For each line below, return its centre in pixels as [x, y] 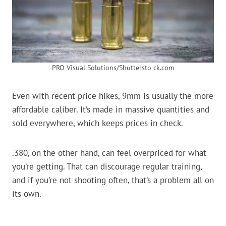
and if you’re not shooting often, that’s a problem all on [113, 180]
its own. [27, 194]
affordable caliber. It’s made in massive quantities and [111, 110]
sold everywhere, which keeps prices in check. [98, 123]
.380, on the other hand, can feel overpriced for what [109, 153]
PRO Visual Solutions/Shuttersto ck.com [113, 68]
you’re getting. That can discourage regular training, [107, 167]
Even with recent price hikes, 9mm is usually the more [113, 96]
